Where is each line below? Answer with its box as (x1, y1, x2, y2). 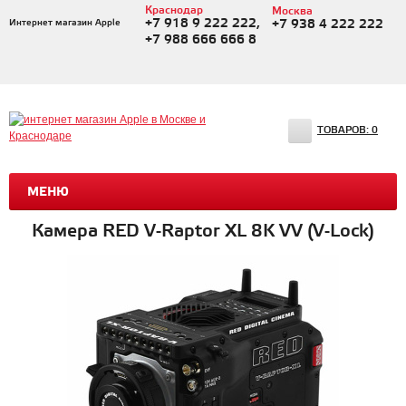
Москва (271, 5, 313, 18)
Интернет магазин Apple (9, 17, 121, 28)
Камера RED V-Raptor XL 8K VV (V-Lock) (32, 220, 374, 243)
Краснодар (144, 4, 203, 17)
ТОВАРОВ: (317, 124, 372, 137)
